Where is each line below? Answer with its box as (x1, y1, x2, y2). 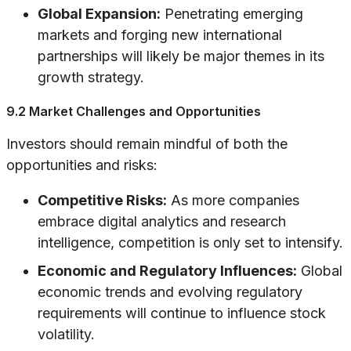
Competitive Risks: (38, 192, 167, 209)
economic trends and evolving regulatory (38, 284, 302, 301)
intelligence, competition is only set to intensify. (38, 234, 343, 251)
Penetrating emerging (161, 5, 303, 23)
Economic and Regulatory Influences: (38, 262, 297, 280)
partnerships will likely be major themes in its (38, 48, 324, 65)
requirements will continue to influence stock (38, 305, 326, 322)
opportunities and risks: (6, 157, 157, 174)
